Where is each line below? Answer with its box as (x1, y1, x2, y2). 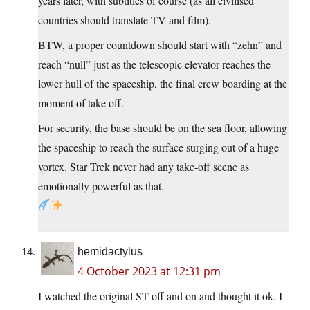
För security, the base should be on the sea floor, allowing (38, 120, 287, 135)
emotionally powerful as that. (38, 178, 164, 193)
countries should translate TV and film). (38, 12, 211, 27)
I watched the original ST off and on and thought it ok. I (38, 288, 282, 303)
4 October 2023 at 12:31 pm (77, 263, 221, 279)
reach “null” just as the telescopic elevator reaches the (38, 56, 271, 71)
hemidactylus (77, 245, 143, 257)
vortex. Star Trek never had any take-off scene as (38, 158, 249, 174)
